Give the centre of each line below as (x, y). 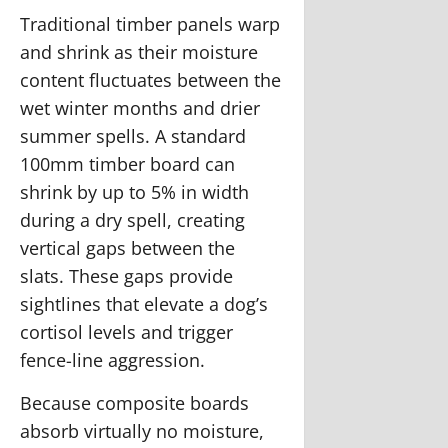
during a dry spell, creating (132, 219)
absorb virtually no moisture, (142, 430)
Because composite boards (134, 402)
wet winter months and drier (140, 107)
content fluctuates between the (150, 79)
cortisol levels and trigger (126, 331)
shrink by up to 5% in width (134, 191)
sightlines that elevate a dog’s (144, 303)
